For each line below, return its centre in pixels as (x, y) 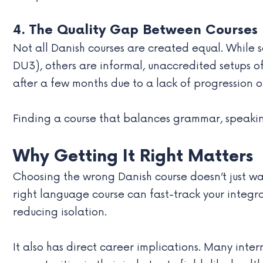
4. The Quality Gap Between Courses (135, 30)
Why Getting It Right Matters (133, 156)
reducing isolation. (60, 212)
